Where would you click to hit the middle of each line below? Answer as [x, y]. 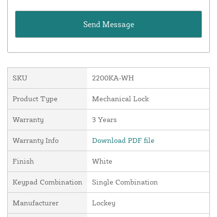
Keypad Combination [47, 182]
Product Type [35, 99]
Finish [23, 161]
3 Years [104, 120]
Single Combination [125, 182]
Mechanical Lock [120, 99]
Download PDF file [123, 140]
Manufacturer [36, 203]
